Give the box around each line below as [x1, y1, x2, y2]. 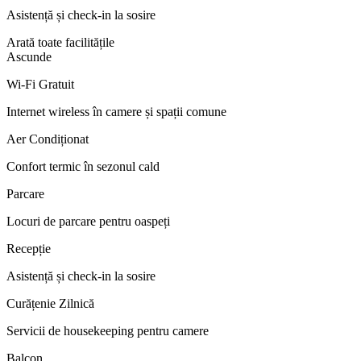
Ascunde [6, 49, 52, 64]
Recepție [6, 241, 51, 255]
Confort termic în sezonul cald [6, 159, 160, 173]
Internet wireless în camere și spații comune [6, 104, 226, 118]
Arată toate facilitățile [6, 35, 114, 49]
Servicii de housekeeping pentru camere [6, 323, 209, 338]
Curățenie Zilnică [6, 296, 94, 310]
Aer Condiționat [6, 131, 89, 146]
